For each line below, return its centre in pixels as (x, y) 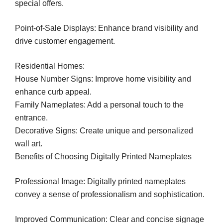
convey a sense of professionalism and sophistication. (110, 194)
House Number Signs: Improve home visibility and (103, 79)
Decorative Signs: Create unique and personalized (104, 130)
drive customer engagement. (65, 41)
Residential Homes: (50, 66)
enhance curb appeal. (53, 92)
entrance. (31, 117)
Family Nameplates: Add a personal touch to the (99, 105)
